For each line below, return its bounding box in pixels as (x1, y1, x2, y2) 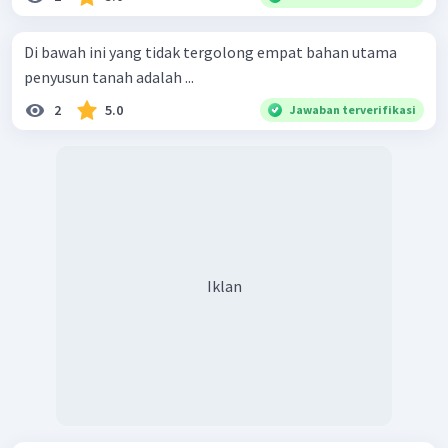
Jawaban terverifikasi (290, 102, 416, 118)
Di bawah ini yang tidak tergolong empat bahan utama (24, 42, 397, 63)
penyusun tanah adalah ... (24, 67, 194, 88)
